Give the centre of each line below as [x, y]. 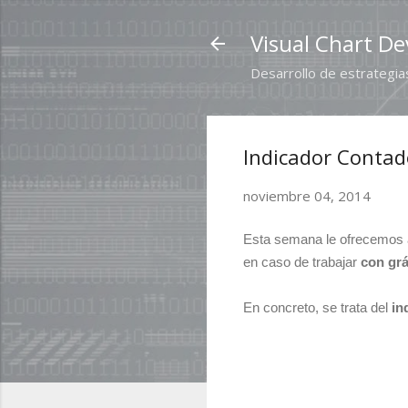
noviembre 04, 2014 [307, 196]
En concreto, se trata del [317, 307]
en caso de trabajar [302, 261]
